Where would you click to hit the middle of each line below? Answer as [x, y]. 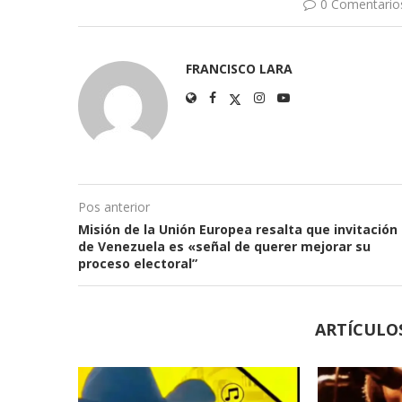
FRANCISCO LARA [239, 68]
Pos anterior [114, 206]
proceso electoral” [138, 263]
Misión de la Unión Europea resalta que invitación [238, 229]
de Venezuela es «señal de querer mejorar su [224, 246]
